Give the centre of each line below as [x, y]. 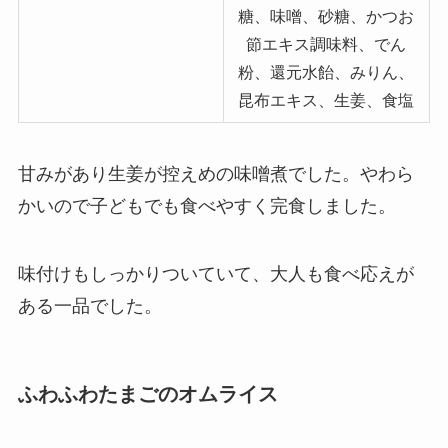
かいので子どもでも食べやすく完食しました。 [206, 206]
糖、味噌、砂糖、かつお [326, 15]
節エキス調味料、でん [326, 43]
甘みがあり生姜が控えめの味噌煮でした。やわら [215, 174]
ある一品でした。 [89, 306]
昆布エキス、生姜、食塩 [326, 99]
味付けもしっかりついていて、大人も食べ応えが [215, 274]
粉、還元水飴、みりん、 [326, 71]
